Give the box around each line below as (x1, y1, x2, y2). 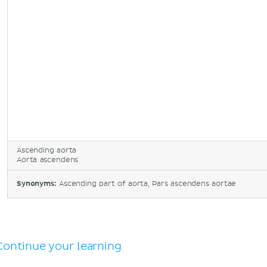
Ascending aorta (17, 146, 77, 155)
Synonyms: (17, 179, 59, 188)
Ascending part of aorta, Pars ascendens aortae (59, 179, 237, 188)
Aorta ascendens (17, 156, 79, 164)
